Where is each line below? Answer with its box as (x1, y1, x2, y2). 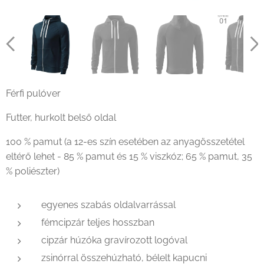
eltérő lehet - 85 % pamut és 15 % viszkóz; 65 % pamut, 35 (6, 150, 252, 162)
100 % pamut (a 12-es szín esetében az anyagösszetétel (6, 136, 245, 147)
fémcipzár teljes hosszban (41, 216, 154, 228)
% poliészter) (6, 165, 60, 177)
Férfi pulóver (6, 87, 61, 99)
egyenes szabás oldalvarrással (41, 199, 176, 210)
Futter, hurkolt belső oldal (6, 111, 116, 123)
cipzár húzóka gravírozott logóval (41, 234, 187, 246)
